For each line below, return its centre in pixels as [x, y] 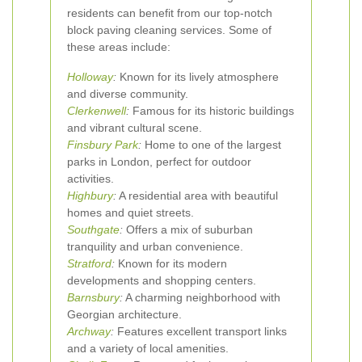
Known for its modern [171, 263]
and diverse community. [128, 94]
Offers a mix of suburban [188, 229]
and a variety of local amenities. [148, 348]
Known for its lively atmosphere [198, 77]
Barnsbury [93, 297]
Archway [89, 331]
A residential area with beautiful [197, 196]
